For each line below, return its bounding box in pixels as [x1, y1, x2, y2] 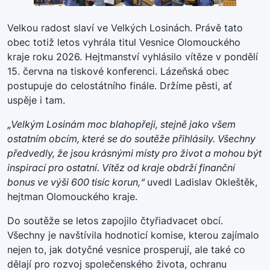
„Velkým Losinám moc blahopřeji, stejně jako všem [7, 118, 236, 130]
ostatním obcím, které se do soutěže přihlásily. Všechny [7, 132, 256, 145]
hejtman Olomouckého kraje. [7, 190, 137, 202]
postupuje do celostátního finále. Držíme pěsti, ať [7, 79, 232, 92]
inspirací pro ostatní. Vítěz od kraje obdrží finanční [7, 161, 235, 174]
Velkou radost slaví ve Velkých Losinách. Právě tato [7, 21, 243, 34]
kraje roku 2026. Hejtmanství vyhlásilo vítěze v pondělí [7, 50, 258, 63]
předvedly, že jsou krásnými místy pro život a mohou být [7, 146, 262, 159]
